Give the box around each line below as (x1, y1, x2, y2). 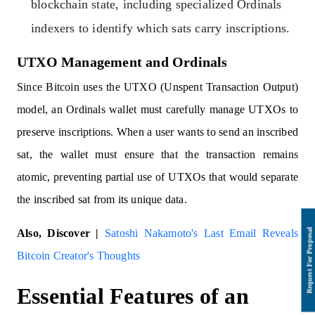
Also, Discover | (17, 227, 99, 240)
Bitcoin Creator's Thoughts (17, 250, 141, 262)
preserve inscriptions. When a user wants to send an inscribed (17, 126, 298, 139)
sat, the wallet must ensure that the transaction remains (17, 148, 298, 161)
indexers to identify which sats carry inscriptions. (31, 21, 290, 36)
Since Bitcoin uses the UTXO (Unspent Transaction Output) (17, 81, 298, 94)
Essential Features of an (17, 283, 249, 309)
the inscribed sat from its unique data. (17, 193, 187, 206)
